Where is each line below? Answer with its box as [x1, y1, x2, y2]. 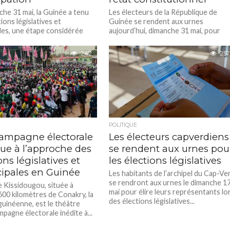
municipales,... [109, 45, 153, 53]
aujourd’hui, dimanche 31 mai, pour [109, 26, 221, 35]
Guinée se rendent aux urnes [109, 17, 204, 26]
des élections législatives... [109, 197, 195, 205]
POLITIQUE [109, 122, 138, 128]
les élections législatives [109, 155, 222, 166]
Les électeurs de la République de [109, 8, 218, 16]
